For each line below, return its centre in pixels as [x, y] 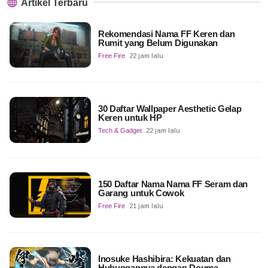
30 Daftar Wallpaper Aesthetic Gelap [170, 109]
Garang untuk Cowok [141, 193]
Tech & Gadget [120, 131]
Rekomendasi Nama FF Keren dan [166, 34]
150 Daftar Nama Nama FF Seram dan [173, 184]
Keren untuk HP [130, 118]
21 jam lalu [146, 205]
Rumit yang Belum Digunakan [158, 43]
